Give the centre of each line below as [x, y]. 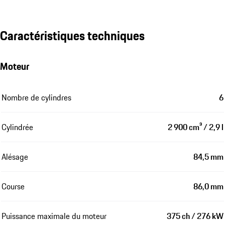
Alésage [15, 156]
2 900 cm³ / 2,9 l [196, 127]
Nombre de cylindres [36, 97]
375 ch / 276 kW [195, 216]
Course [13, 186]
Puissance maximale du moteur [54, 216]
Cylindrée [17, 127]
